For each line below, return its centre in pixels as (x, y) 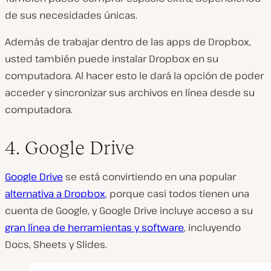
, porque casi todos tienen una (177, 194)
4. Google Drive (70, 148)
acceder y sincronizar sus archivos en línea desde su (130, 93)
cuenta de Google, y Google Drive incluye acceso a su (129, 211)
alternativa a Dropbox (55, 194)
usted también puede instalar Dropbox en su (112, 59)
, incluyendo (212, 228)
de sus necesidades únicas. (71, 15)
